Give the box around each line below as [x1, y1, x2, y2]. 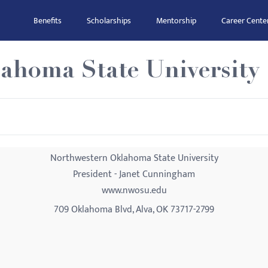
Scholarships [87, 14, 131, 28]
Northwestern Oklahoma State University [50, 150, 218, 166]
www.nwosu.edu [101, 182, 167, 199]
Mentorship [156, 14, 196, 28]
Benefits [33, 14, 62, 28]
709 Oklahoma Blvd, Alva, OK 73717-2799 [54, 202, 214, 218]
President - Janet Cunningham [73, 166, 195, 182]
